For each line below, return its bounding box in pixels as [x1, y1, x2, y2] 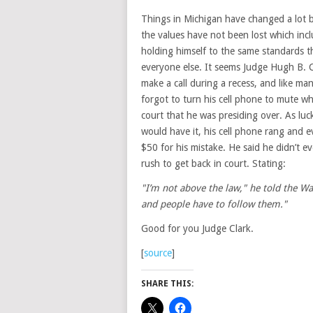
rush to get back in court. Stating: [141, 158, 286, 169]
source [144, 247, 172, 259]
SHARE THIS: [141, 279, 194, 289]
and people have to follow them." [141, 198, 287, 210]
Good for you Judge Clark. [141, 223, 254, 234]
